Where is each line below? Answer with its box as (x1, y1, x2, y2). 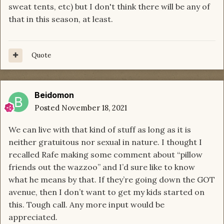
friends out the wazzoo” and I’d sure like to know (8, 162, 195, 172)
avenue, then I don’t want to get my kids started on (8, 187, 204, 197)
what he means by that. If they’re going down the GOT (8, 174, 215, 185)
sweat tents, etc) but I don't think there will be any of (8, 1, 210, 12)
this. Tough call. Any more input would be (8, 199, 164, 210)
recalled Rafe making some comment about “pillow (8, 149, 202, 160)
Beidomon (34, 90, 74, 100)
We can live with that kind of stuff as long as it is (8, 124, 191, 135)
